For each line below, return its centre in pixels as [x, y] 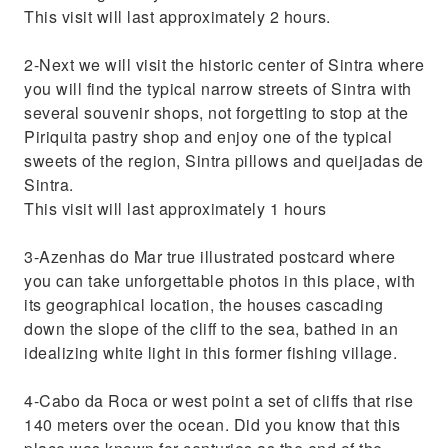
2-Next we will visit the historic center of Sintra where [224, 64]
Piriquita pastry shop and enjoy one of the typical [208, 136]
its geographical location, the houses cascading [204, 304]
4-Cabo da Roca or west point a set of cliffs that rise [218, 400]
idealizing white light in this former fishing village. [210, 352]
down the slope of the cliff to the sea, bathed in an [211, 328]
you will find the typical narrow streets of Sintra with [218, 88]
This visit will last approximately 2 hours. [177, 16]
